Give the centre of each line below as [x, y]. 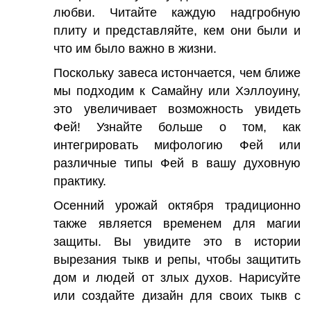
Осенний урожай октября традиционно [177, 205]
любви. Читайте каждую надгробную [177, 12]
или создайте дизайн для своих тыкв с [177, 295]
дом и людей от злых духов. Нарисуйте [177, 277]
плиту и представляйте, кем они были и [177, 30]
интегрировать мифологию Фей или [177, 145]
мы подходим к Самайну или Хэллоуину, [177, 91]
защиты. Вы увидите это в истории [177, 241]
